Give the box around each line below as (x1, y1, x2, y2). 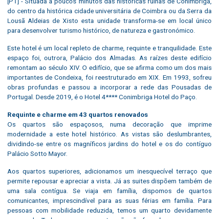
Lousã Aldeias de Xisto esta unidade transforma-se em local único (7, 16, 212, 24)
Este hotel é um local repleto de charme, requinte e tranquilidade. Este (7, 44, 212, 52)
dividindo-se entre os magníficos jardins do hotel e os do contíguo (7, 139, 212, 148)
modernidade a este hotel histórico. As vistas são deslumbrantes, (7, 130, 212, 138)
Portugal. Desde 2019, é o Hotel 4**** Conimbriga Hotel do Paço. (7, 92, 197, 101)
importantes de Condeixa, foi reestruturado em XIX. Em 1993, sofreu (7, 73, 212, 81)
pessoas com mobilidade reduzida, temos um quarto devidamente (7, 206, 212, 214)
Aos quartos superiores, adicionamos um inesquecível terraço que (7, 167, 212, 175)
